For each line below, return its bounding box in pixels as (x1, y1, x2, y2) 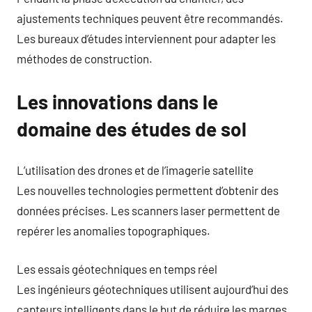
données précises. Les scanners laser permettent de (17, 203, 280, 217)
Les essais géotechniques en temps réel (17, 261, 217, 276)
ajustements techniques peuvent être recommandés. (17, 10, 283, 25)
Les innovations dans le (17, 89, 218, 114)
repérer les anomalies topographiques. (17, 224, 210, 237)
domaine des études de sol (17, 116, 247, 141)
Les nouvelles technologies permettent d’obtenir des (17, 183, 279, 197)
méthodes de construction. (17, 51, 153, 65)
